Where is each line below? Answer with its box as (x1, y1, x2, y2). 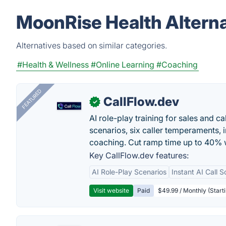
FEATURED (20, 88, 43, 110)
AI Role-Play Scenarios (92, 167, 166, 176)
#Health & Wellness (17, 60, 89, 70)
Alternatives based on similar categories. (16, 40, 167, 50)
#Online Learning (91, 60, 154, 70)
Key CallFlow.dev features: (89, 150, 189, 160)
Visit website (93, 187, 129, 194)
